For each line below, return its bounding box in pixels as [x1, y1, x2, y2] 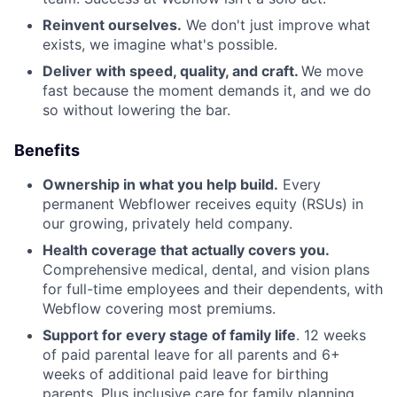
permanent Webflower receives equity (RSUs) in [43, 195, 363, 213]
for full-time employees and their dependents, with [43, 280, 383, 298]
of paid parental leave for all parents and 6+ [43, 346, 340, 363]
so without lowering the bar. [43, 101, 230, 119]
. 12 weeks [296, 326, 366, 344]
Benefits [14, 141, 80, 160]
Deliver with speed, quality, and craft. [43, 62, 301, 80]
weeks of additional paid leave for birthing [43, 365, 329, 383]
